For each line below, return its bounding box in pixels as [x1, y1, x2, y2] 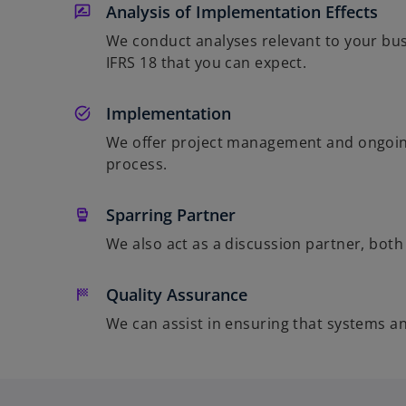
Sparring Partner [106, 203, 236, 226]
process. [106, 153, 168, 174]
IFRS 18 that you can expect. [106, 52, 307, 72]
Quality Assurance [106, 283, 247, 305]
